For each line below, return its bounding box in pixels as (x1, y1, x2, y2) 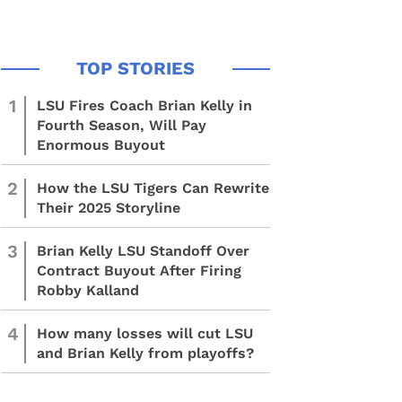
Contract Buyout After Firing (37, 262, 241, 279)
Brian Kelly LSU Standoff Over (37, 242, 249, 259)
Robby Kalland (37, 282, 139, 299)
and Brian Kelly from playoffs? (37, 345, 254, 362)
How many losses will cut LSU (37, 325, 253, 342)
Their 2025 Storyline (37, 199, 180, 216)
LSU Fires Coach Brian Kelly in (37, 97, 252, 114)
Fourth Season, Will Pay (37, 117, 206, 134)
